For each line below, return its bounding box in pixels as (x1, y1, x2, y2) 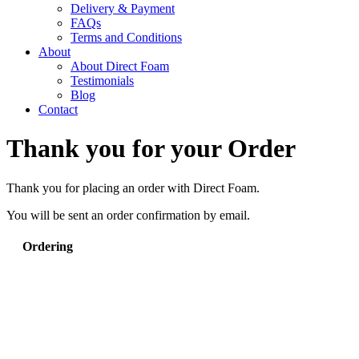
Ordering (22, 240, 73, 254)
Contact (38, 103, 78, 116)
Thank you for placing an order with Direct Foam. (6, 180, 260, 195)
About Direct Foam (71, 59, 169, 73)
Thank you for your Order (6, 134, 296, 163)
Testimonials (71, 74, 134, 87)
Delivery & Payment (71, 2, 175, 15)
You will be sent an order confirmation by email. (6, 208, 250, 222)
